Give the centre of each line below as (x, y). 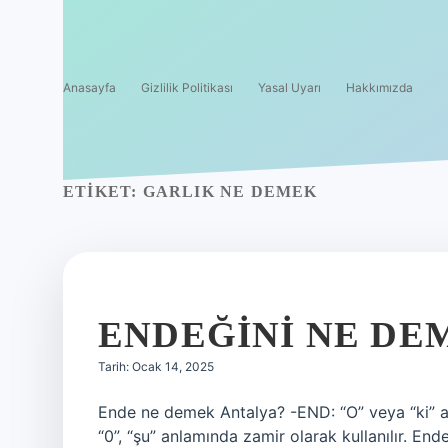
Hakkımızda (379, 87)
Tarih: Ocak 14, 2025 (156, 366)
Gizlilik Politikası (187, 87)
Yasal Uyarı (289, 87)
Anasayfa (89, 87)
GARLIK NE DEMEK (230, 191)
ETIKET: (103, 191)
